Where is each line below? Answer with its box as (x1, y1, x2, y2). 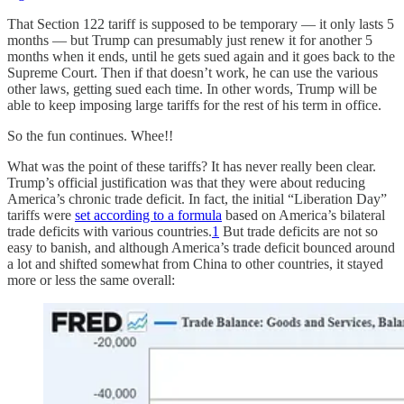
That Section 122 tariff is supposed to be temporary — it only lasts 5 (7, 15, 394, 32)
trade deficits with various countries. (7, 223, 212, 239)
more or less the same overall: (7, 271, 175, 288)
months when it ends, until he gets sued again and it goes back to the (7, 48, 395, 64)
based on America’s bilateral (222, 207, 385, 223)
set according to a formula (75, 207, 222, 223)
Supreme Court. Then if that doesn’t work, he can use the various (7, 64, 378, 80)
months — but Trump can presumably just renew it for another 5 (7, 32, 372, 48)
